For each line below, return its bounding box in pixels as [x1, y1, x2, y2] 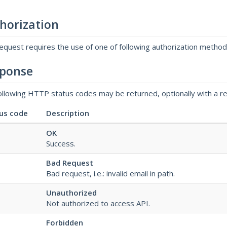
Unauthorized [46, 187, 97, 198]
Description [46, 108, 89, 118]
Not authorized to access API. [46, 198, 150, 208]
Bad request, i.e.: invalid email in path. [46, 168, 175, 178]
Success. [46, 138, 75, 148]
